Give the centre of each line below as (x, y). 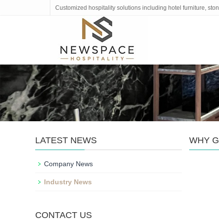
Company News (68, 164)
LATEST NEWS (66, 140)
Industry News (68, 182)
